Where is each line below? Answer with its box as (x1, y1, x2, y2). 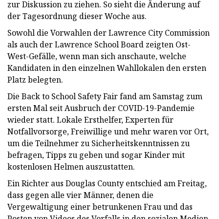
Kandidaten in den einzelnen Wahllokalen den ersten (7, 62, 206, 73)
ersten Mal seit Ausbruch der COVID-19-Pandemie (7, 102, 195, 113)
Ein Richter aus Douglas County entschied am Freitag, (7, 177, 207, 189)
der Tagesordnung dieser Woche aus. (7, 10, 147, 22)
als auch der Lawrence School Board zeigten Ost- (7, 39, 191, 50)
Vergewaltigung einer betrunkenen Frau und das (7, 201, 193, 212)
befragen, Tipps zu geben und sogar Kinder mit (7, 149, 185, 160)
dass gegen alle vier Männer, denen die (7, 189, 153, 200)
